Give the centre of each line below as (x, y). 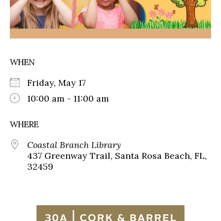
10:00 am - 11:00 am (68, 98)
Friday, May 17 (61, 82)
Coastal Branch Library (74, 145)
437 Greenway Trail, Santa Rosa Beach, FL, (117, 155)
